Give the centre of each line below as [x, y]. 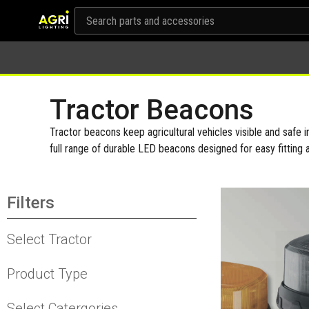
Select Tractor [49, 240]
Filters [31, 203]
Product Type [47, 274]
